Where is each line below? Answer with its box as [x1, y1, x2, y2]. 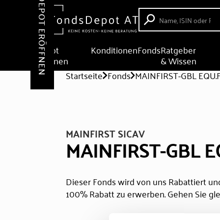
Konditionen [91, 42, 138, 57]
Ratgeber [161, 42, 196, 57]
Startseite [66, 67, 103, 83]
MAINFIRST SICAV [66, 124, 145, 142]
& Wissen [161, 53, 197, 68]
